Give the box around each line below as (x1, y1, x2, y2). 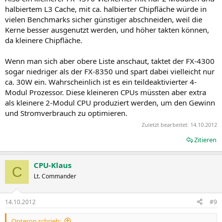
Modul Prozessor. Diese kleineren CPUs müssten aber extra (5, 87, 206, 97)
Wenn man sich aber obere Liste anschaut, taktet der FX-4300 (5, 55, 215, 66)
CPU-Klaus (34, 160, 71, 170)
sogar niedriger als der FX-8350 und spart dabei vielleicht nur (5, 66, 215, 76)
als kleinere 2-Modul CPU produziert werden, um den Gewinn (5, 97, 215, 108)
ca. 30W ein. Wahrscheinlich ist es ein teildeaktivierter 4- (5, 76, 197, 87)
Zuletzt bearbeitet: (142, 121, 190, 128)
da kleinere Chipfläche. (5, 35, 82, 45)
